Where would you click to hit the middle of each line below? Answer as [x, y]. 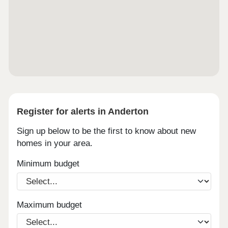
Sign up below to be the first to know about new [107, 131]
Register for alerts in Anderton [83, 111]
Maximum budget [50, 205]
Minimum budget [48, 164]
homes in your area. [55, 143]
